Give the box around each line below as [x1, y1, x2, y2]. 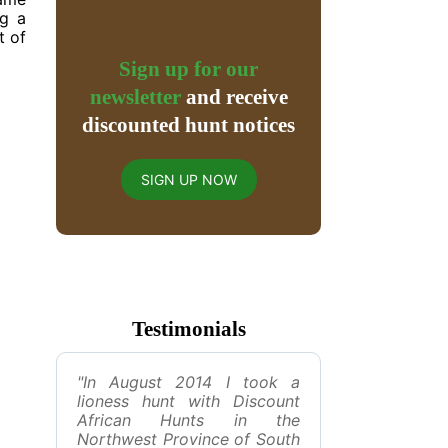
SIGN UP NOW [140, 171, 237, 188]
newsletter [89, 85, 181, 109]
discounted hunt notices [82, 113, 295, 137]
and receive [180, 85, 288, 109]
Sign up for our [119, 57, 258, 81]
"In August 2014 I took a [77, 372, 300, 392]
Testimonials [131, 317, 246, 340]
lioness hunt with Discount [77, 391, 300, 411]
